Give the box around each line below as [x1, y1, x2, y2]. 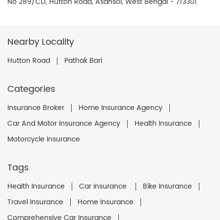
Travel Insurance [7, 196, 63, 208]
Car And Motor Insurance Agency [7, 118, 120, 130]
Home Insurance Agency [79, 102, 163, 114]
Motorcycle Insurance [7, 134, 80, 145]
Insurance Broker [7, 102, 64, 114]
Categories [7, 82, 55, 97]
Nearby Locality [7, 35, 74, 50]
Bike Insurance [143, 181, 192, 192]
